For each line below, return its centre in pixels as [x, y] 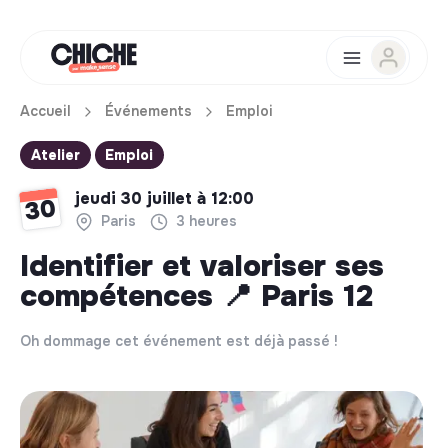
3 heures [202, 220]
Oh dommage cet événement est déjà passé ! [179, 341]
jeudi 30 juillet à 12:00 [164, 198]
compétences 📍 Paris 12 [196, 296]
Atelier [55, 154]
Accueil [45, 111]
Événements [148, 111]
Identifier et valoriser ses [202, 266]
